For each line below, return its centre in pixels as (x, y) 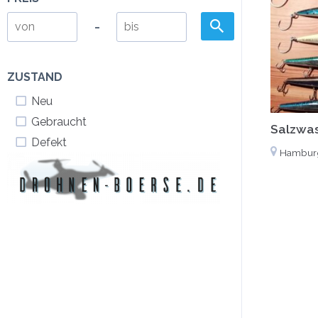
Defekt (49, 142)
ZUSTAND (35, 77)
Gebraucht (59, 122)
